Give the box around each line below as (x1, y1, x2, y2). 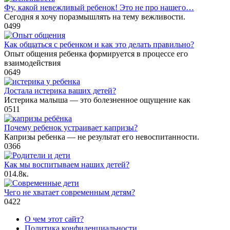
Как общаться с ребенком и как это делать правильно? (4, 40, 194, 49)
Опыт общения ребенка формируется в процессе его (4, 49, 188, 59)
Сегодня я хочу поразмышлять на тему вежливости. (4, 12, 185, 22)
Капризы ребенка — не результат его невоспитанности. (4, 132, 199, 142)
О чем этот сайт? (25, 215, 84, 224)
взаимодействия (4, 59, 61, 68)
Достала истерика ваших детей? (4, 86, 116, 95)
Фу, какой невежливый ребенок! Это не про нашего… (4, 3, 194, 12)
